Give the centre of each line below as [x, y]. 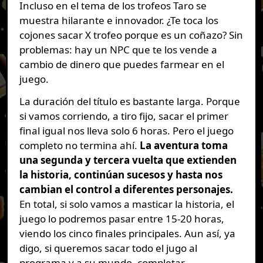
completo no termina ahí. [79, 146]
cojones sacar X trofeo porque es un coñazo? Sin [131, 35]
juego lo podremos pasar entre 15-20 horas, [122, 219]
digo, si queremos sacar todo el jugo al [108, 248]
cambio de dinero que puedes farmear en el [122, 65]
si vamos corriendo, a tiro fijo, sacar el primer [124, 116]
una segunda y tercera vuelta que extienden [128, 160]
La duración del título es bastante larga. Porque [129, 102]
